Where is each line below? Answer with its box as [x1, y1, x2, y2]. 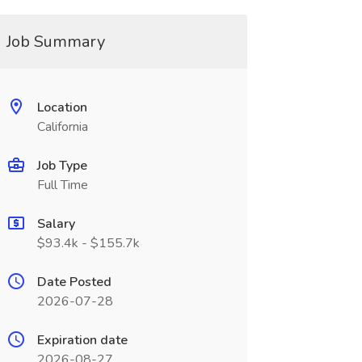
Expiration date [36, 331, 128, 349]
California [36, 118, 88, 136]
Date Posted [36, 273, 112, 291]
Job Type [36, 157, 87, 175]
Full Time [36, 176, 88, 194]
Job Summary [6, 31, 105, 53]
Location [36, 99, 87, 116]
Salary [36, 215, 75, 233]
